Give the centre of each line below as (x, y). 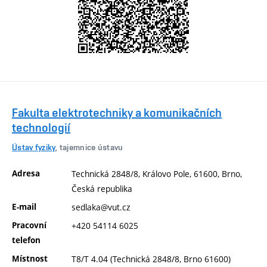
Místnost (30, 259)
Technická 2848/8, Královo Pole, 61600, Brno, (157, 174)
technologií (41, 128)
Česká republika (102, 189)
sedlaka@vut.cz (101, 207)
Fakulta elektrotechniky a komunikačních (117, 113)
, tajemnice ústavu (89, 147)
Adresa (26, 174)
